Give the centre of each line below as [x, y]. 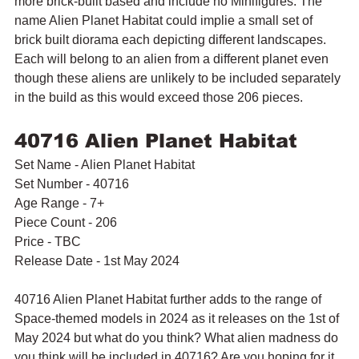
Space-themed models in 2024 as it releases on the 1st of [178, 318]
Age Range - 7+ [59, 203]
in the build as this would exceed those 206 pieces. [159, 97]
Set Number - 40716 [72, 184]
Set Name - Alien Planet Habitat [105, 164]
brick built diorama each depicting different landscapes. [172, 39]
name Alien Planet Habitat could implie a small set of [165, 20]
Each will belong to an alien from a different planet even [173, 58]
